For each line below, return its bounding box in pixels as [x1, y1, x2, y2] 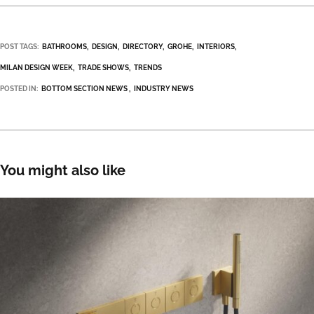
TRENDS [134, 63, 162, 71]
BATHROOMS [42, 42, 87, 50]
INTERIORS [197, 42, 235, 50]
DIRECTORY [123, 42, 163, 50]
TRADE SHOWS [78, 63, 129, 71]
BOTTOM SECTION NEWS [41, 84, 128, 93]
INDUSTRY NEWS [134, 84, 193, 93]
